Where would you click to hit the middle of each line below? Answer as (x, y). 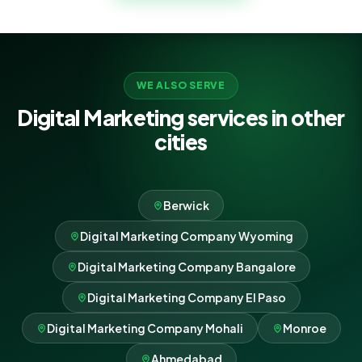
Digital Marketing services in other (181, 118)
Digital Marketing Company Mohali (145, 328)
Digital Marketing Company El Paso (186, 297)
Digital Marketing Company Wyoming (186, 236)
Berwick (186, 205)
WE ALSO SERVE (181, 85)
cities (181, 142)
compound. (66, 15)
